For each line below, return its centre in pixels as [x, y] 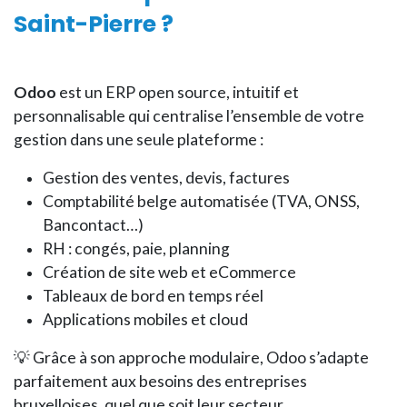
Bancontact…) [93, 225]
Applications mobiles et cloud [145, 319]
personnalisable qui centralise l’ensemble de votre [189, 116]
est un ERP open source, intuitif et [178, 92]
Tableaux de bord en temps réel [153, 296]
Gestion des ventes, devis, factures [166, 178]
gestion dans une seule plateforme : [139, 139]
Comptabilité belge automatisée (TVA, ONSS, [201, 201]
